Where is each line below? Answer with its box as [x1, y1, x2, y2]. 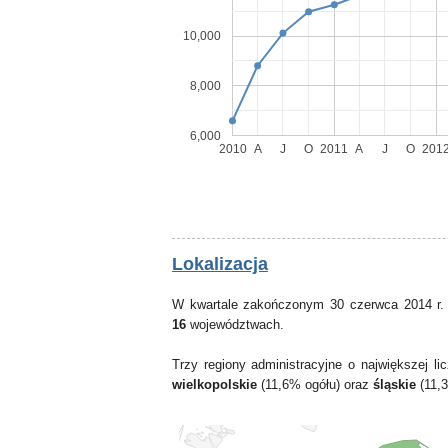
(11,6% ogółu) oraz [257, 377, 373, 392]
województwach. [186, 317, 284, 332]
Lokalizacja [172, 254, 268, 274]
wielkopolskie [172, 377, 257, 392]
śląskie [373, 377, 416, 392]
